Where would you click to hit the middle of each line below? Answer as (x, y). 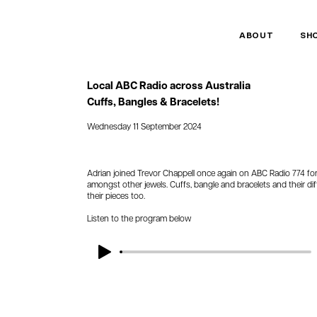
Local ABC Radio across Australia (169, 85)
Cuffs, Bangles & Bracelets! (154, 102)
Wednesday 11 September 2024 (145, 126)
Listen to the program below (139, 218)
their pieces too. (116, 195)
